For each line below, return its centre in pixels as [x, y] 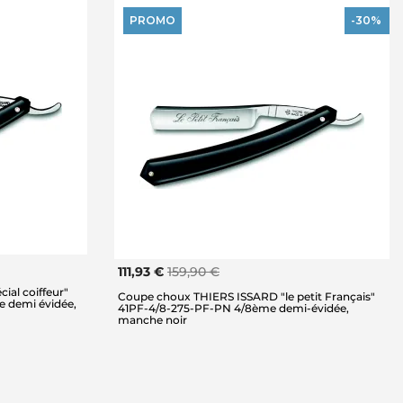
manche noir [152, 319]
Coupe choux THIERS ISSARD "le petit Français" [246, 296]
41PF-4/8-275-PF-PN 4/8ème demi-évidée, [233, 308]
